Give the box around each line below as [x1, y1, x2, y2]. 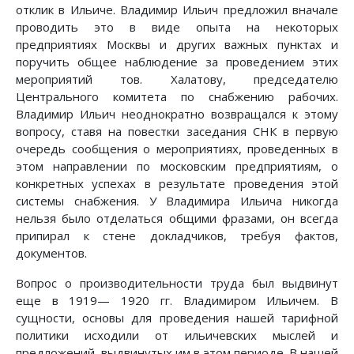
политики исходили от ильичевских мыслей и [16, 327, 338, 344]
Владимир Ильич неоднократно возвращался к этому [16, 106, 338, 122]
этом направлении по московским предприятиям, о [16, 158, 338, 175]
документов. [16, 245, 87, 262]
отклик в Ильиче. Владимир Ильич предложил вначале [16, 2, 338, 18]
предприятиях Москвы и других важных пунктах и [16, 36, 338, 53]
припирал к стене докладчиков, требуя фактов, [16, 228, 338, 244]
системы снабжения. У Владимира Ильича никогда [16, 193, 338, 209]
